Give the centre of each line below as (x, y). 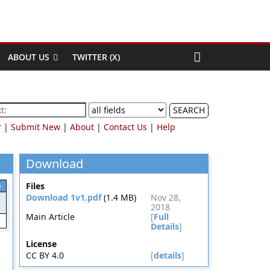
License (41, 244)
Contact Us (125, 127)
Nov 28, (166, 197)
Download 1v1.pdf (63, 197)
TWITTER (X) (96, 57)
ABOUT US (29, 57)
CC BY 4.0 (45, 255)
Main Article (50, 217)
